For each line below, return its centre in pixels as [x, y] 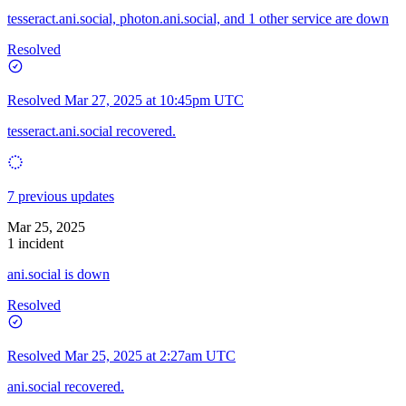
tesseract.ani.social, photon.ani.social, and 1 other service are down [198, 18]
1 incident [35, 243]
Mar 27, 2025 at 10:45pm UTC [154, 100]
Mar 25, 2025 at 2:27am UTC [150, 355]
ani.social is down [58, 274]
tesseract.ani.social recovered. [92, 130]
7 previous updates [61, 196]
